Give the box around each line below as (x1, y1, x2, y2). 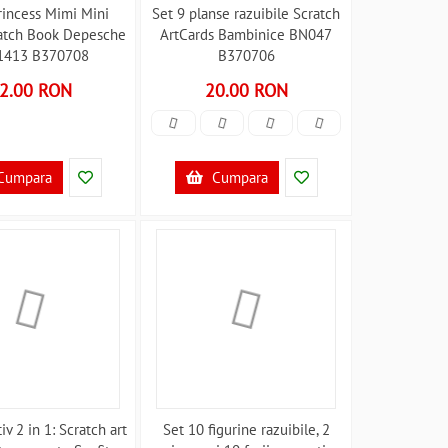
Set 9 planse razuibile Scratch (152, 4, 341, 23)
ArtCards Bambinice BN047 (160, 25, 333, 44)
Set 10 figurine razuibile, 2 (162, 420, 330, 439)
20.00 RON (204, 79, 288, 102)
